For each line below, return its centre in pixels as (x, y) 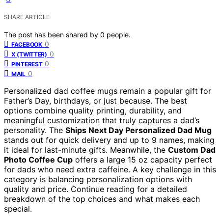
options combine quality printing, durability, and (93, 110)
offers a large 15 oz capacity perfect (142, 159)
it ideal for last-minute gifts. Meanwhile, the (86, 150)
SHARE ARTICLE (27, 17)
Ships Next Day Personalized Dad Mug (138, 130)
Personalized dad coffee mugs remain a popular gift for (108, 91)
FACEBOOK (27, 44)
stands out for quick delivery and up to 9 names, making (109, 140)
